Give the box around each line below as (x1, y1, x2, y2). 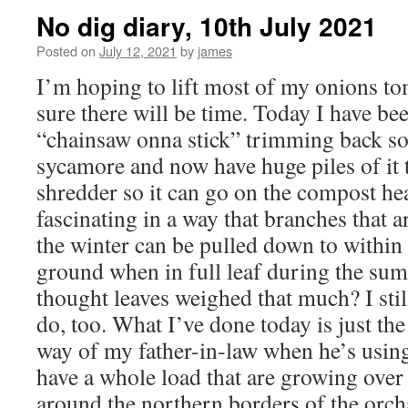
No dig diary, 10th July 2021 (36, 7, 377, 45)
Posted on (36, 41, 96, 60)
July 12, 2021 (99, 41, 177, 60)
